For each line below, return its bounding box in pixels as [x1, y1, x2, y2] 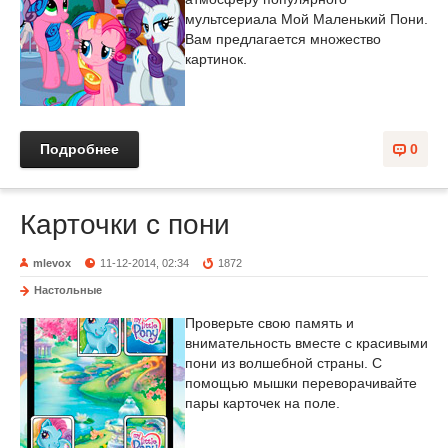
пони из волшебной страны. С [185, 355, 382, 371]
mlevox [33, 257, 71, 269]
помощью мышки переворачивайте [185, 375, 417, 391]
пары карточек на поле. [185, 395, 340, 411]
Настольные [34, 284, 102, 296]
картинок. [185, 51, 247, 67]
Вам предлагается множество [185, 31, 381, 47]
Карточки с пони [20, 209, 230, 240]
